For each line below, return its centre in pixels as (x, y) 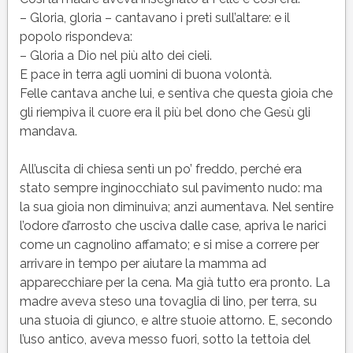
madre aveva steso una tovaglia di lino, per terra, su (168, 301)
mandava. (48, 131)
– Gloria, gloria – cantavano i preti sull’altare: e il (154, 17)
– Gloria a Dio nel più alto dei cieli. (115, 55)
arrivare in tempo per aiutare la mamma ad (143, 263)
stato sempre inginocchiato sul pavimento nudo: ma (171, 188)
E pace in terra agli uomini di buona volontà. (145, 74)
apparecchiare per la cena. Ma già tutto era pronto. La (175, 282)
